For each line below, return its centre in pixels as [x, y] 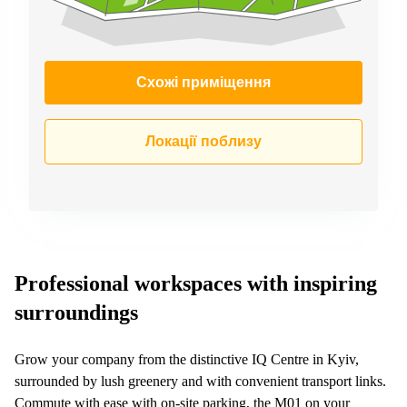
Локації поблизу [203, 141]
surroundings [76, 312]
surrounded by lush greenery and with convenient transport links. [200, 381]
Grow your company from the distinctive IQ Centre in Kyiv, [187, 359]
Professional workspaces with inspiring [196, 283]
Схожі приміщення [203, 82]
